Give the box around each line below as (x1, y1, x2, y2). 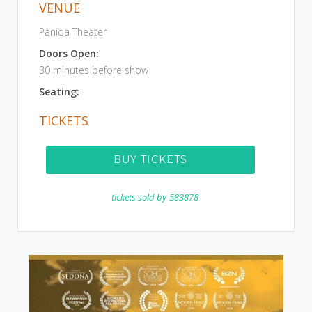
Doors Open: (39, 47, 99, 60)
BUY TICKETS (113, 153, 187, 166)
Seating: (39, 85, 79, 98)
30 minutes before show (39, 63, 148, 77)
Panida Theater (39, 25, 107, 38)
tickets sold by (111, 191, 166, 203)
